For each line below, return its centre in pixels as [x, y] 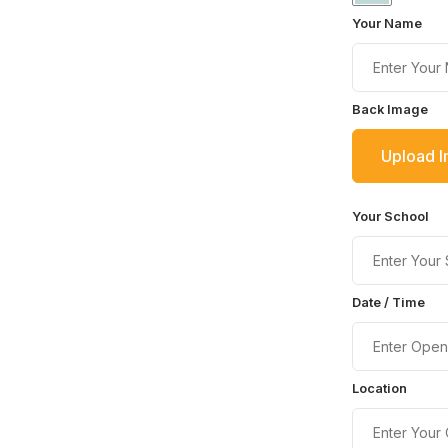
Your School [390, 217]
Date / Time [388, 303]
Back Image [389, 110]
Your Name [386, 24]
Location [379, 389]
